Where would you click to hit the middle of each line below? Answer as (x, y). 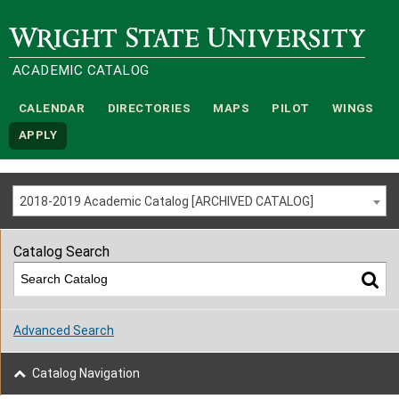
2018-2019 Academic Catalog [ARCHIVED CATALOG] (167, 201)
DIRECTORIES (149, 109)
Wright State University (74, 34)
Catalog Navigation (86, 373)
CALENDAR (52, 109)
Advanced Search (64, 330)
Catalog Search (61, 252)
